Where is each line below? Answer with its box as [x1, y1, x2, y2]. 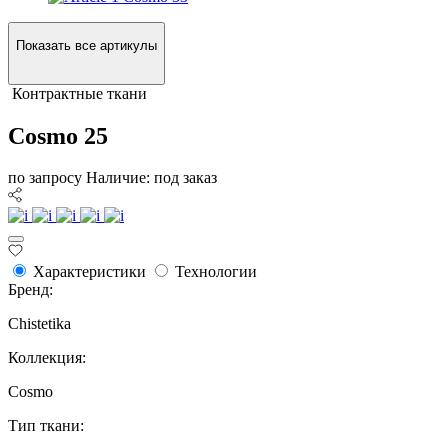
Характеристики [33, 263, 146, 281]
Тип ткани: [8, 417, 84, 435]
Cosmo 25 [8, 122, 108, 149]
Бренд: [8, 281, 53, 299]
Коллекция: [8, 349, 86, 367]
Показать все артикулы [16, 38, 157, 54]
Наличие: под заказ [86, 169, 217, 187]
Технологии [175, 263, 257, 281]
